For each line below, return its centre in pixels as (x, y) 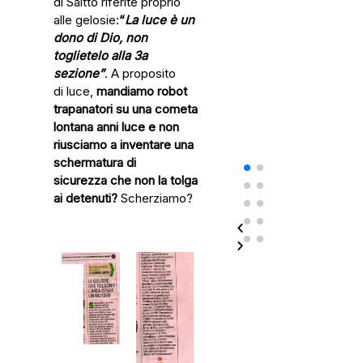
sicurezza (82, 180)
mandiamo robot (142, 91)
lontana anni (88, 127)
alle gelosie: (86, 20)
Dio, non (124, 38)
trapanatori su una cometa (126, 109)
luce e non (150, 127)
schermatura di (95, 162)
